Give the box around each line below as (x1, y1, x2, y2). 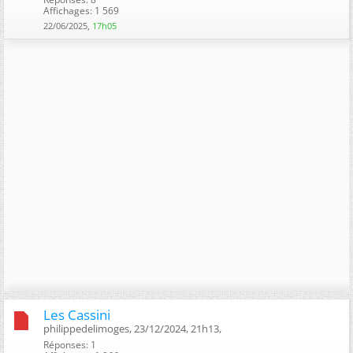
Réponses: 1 (43, 337, 96, 351)
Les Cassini (43, 305, 110, 324)
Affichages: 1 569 (43, 3, 119, 17)
